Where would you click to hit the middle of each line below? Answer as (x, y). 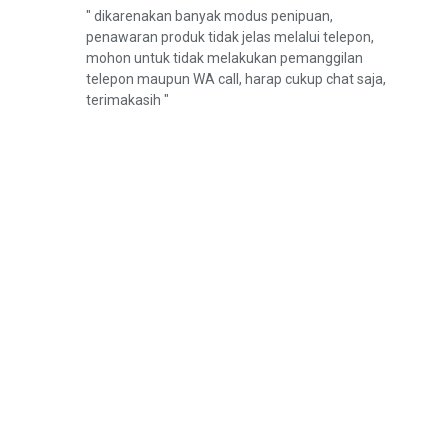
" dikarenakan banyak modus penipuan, (209, 16)
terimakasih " (127, 100)
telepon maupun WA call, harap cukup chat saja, (236, 79)
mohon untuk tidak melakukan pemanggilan (224, 58)
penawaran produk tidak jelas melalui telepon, (230, 37)
